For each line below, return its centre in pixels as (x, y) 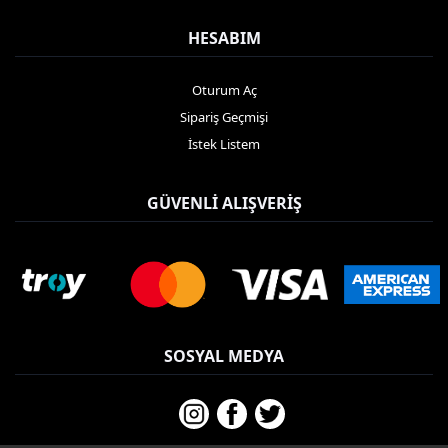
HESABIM (224, 37)
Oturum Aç (224, 89)
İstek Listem (224, 143)
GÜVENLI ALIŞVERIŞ (224, 202)
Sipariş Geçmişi (224, 116)
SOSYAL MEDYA (224, 356)
